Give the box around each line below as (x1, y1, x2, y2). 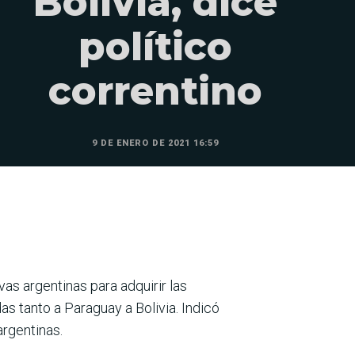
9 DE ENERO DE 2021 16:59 (92, 138, 219, 148)
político (78, 24, 232, 70)
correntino (48, 68, 262, 114)
